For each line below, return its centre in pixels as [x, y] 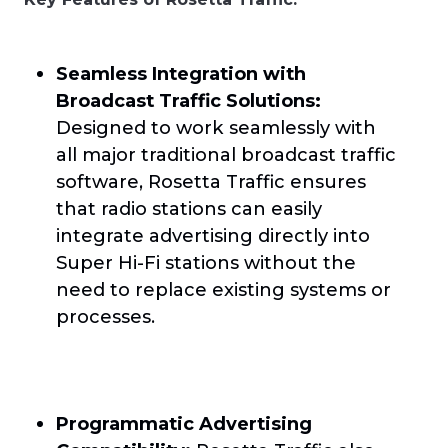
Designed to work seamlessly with [216, 127]
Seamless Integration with [181, 73]
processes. [105, 316]
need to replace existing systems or [223, 289]
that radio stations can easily [189, 208]
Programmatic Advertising [184, 423]
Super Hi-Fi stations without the [206, 262]
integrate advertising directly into [213, 235]
